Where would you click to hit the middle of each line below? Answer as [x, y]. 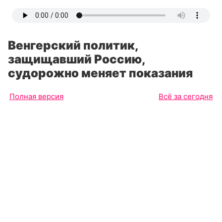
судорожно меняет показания [100, 73]
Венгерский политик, [73, 45]
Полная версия [36, 96]
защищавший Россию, [77, 59]
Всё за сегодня [186, 96]
